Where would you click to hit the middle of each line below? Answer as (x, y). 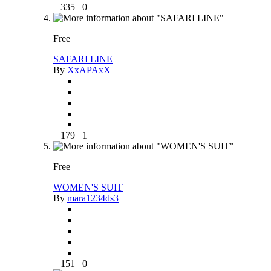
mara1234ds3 (93, 198)
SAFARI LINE (83, 59)
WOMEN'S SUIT (88, 187)
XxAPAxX (89, 70)
